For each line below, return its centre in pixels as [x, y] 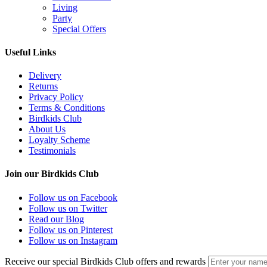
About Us [47, 129]
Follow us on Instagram [73, 240]
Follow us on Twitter [68, 208]
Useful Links [30, 52]
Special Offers [79, 29]
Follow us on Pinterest [71, 229]
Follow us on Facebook [73, 197]
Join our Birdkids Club [52, 174]
